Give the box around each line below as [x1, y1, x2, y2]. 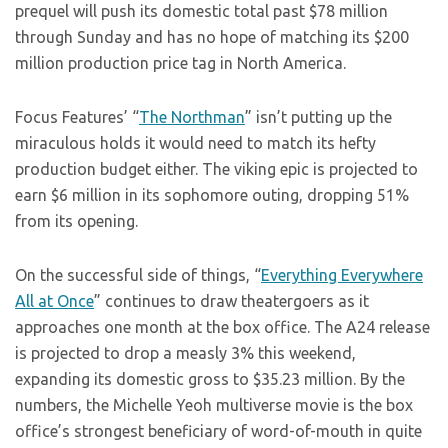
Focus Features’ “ [15, 108, 139, 126]
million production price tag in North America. [15, 54, 346, 72]
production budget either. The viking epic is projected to [15, 160, 418, 178]
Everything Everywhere [261, 266, 423, 284]
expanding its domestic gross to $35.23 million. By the [15, 370, 405, 388]
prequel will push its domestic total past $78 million [15, 2, 388, 20]
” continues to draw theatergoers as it [94, 292, 369, 310]
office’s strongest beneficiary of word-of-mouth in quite [15, 422, 422, 440]
